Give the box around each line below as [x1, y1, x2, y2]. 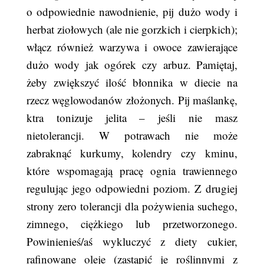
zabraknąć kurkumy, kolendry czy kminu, [26, 146, 238, 160]
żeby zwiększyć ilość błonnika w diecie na [26, 75, 238, 90]
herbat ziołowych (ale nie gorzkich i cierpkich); [26, 22, 238, 37]
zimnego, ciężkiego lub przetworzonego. [26, 216, 238, 231]
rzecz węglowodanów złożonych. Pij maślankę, [26, 93, 238, 107]
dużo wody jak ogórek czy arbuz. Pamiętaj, [26, 57, 238, 72]
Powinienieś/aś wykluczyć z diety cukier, [26, 234, 238, 249]
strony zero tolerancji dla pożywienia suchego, [26, 199, 238, 213]
